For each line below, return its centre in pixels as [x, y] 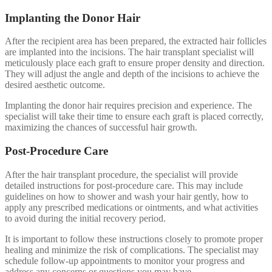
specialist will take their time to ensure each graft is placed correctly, [134, 117]
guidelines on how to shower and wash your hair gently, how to [127, 196]
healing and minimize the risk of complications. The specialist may [132, 250]
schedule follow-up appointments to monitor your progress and [125, 260]
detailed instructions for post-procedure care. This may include [124, 185]
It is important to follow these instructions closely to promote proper [134, 239]
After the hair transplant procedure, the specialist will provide [121, 174]
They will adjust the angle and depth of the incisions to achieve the [132, 74]
